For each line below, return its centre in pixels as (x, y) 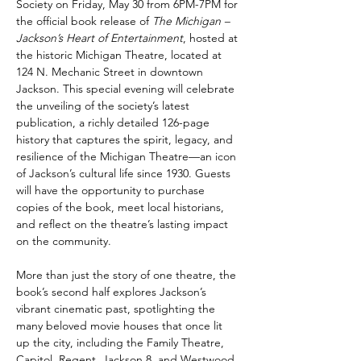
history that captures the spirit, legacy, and (126, 139)
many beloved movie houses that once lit (121, 326)
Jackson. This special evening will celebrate (127, 89)
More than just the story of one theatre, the (128, 275)
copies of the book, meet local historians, (122, 207)
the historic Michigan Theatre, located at (120, 55)
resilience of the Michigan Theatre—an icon (128, 156)
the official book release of (84, 21)
